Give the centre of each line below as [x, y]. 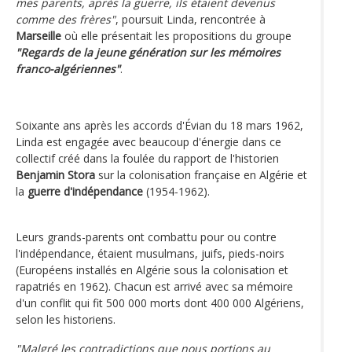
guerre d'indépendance [85, 191]
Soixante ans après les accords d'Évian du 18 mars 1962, [159, 125]
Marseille [38, 35]
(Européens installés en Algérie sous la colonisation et [152, 269]
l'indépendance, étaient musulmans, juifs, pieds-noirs [150, 253]
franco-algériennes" [68, 68]
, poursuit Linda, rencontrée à [191, 19]
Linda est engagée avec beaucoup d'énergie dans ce [148, 141]
